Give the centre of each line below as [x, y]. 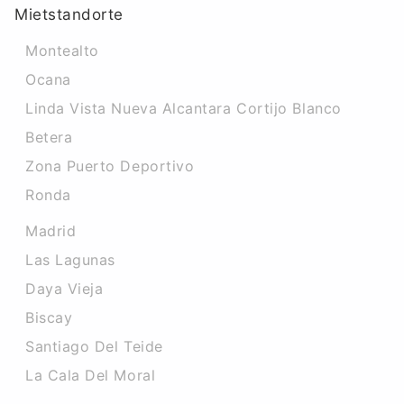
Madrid [51, 231]
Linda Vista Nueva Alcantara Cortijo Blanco [184, 108]
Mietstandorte [69, 14]
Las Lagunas [70, 260]
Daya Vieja [64, 289]
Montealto [62, 50]
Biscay [49, 317]
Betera [49, 137]
